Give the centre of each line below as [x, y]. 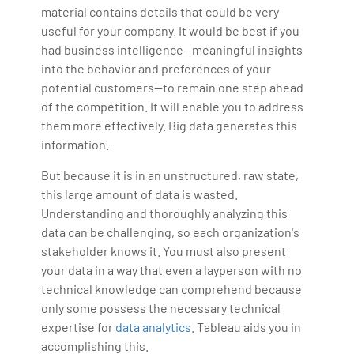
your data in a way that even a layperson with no [172, 270]
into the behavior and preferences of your [156, 69]
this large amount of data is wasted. [140, 194]
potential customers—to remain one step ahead [173, 88]
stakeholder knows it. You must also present [164, 251]
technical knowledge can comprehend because [172, 289]
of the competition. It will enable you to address [173, 107]
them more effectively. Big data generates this [169, 126]
